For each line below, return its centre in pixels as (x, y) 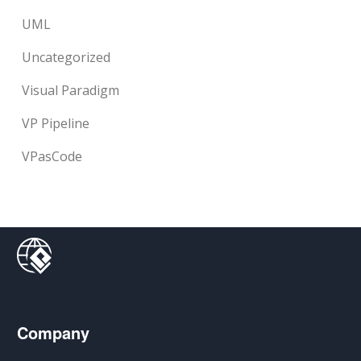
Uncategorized (66, 57)
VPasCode (52, 156)
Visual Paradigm (71, 90)
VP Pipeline (56, 123)
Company (54, 332)
